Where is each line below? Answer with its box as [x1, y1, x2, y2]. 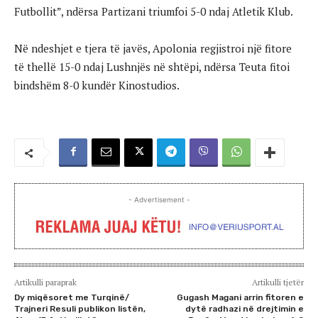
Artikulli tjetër [251, 276, 304, 287]
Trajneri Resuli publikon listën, [14, 303, 146, 314]
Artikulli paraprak [14, 276, 77, 287]
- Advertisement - [128, 194, 190, 204]
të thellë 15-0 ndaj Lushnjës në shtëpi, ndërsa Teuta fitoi [14, 59, 290, 74]
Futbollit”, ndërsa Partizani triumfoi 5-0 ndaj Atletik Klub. [14, 4, 293, 18]
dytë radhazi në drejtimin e [185, 303, 304, 314]
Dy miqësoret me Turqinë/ [14, 292, 129, 302]
